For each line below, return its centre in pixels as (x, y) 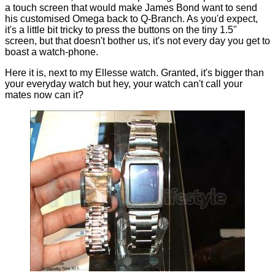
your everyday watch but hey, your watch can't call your (124, 84)
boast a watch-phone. (52, 52)
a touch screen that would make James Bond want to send (131, 8)
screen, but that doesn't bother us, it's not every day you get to (137, 41)
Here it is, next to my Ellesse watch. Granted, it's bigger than (134, 73)
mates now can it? (44, 95)
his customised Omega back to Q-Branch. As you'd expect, (131, 19)
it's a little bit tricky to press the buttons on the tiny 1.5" (121, 30)
